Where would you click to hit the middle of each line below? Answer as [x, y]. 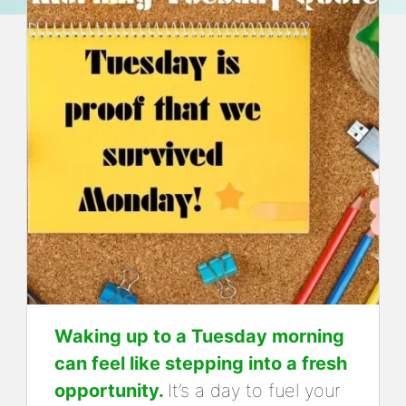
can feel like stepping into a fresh [201, 363]
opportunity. [111, 391]
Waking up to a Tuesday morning [199, 336]
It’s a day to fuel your [254, 391]
